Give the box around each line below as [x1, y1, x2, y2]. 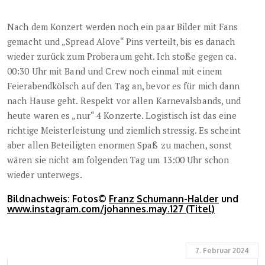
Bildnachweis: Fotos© [7, 192, 109, 205]
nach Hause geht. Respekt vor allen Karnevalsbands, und [7, 94, 241, 106]
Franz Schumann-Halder [109, 192, 219, 205]
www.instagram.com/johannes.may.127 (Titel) [7, 202, 215, 215]
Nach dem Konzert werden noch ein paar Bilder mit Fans [7, 20, 238, 33]
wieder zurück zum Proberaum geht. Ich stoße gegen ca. [7, 50, 237, 62]
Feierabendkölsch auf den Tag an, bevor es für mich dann [7, 79, 240, 92]
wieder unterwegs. [7, 168, 82, 180]
